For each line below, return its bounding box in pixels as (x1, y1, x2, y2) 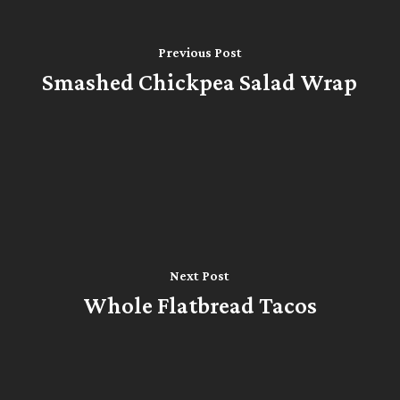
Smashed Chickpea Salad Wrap (42, 68, 358, 96)
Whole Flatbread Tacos (82, 291, 317, 319)
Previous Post (157, 44, 242, 60)
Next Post (170, 267, 230, 283)
